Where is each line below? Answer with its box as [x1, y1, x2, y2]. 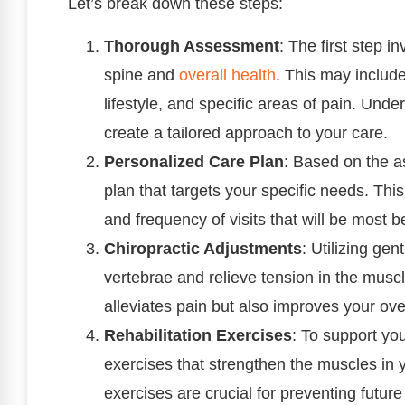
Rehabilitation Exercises [104, 325, 292, 344]
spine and [104, 65, 179, 84]
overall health [179, 65, 276, 84]
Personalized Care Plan [104, 152, 284, 171]
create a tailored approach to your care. [104, 123, 388, 142]
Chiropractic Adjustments [104, 239, 302, 258]
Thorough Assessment [104, 36, 279, 55]
